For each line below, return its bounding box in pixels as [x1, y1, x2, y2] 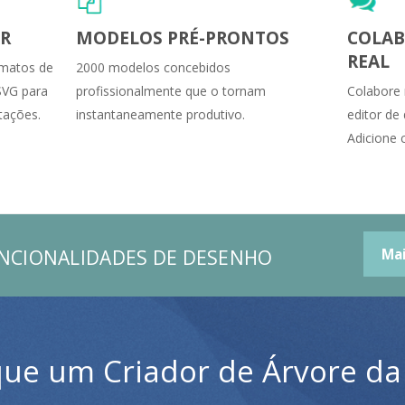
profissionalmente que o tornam [76, 81, 266, 99]
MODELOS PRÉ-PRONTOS [76, 25, 289, 50]
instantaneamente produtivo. [76, 105, 245, 123]
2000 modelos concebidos [76, 58, 231, 76]
